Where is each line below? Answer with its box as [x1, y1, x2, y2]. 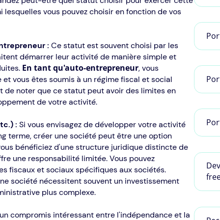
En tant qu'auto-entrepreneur [22, 62, 138, 74]
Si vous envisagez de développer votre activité [19, 119, 186, 130]
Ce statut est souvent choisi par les [51, 40, 178, 51]
